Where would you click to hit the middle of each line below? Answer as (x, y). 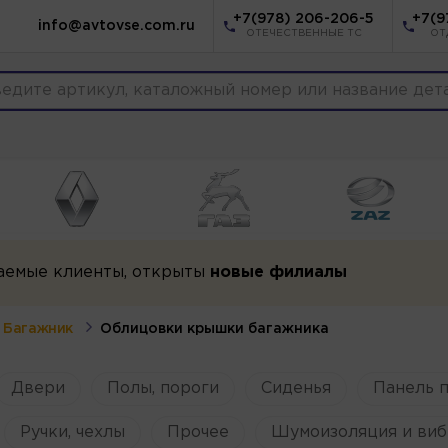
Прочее (197, 432)
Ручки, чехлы (72, 432)
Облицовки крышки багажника (215, 328)
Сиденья (295, 388)
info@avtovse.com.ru (116, 26)
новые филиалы (278, 272)
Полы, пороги (162, 388)
